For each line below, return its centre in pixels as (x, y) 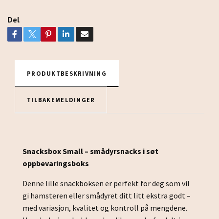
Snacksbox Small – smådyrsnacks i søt (90, 151)
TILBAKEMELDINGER (61, 100)
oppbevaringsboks (56, 164)
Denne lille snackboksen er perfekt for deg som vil (106, 184)
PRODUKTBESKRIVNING (67, 74)
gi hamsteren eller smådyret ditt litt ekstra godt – (107, 196)
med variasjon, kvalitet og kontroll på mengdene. (105, 208)
